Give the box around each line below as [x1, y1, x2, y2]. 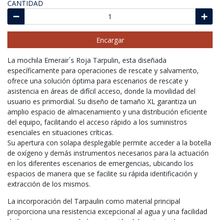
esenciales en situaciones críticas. [7, 127, 113, 137]
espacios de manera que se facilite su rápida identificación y [7, 168, 197, 178]
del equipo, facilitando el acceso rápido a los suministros [7, 117, 187, 127]
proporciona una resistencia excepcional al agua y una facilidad [7, 206, 207, 216]
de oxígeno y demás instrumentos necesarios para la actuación [7, 148, 209, 158]
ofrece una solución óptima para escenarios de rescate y [7, 76, 188, 85]
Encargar [96, 35, 124, 45]
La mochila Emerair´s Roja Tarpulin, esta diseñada [7, 55, 166, 65]
